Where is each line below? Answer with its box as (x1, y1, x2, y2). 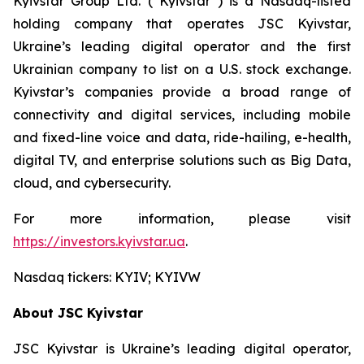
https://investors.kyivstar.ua (13, 233, 185, 249)
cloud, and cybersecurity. (13, 175, 171, 191)
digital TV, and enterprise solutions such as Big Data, (13, 152, 351, 168)
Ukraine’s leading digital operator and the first (13, 38, 351, 54)
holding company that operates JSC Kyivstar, (13, 15, 351, 32)
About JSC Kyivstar (13, 305, 143, 321)
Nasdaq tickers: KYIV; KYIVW (13, 269, 201, 285)
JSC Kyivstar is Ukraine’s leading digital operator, (13, 340, 351, 357)
